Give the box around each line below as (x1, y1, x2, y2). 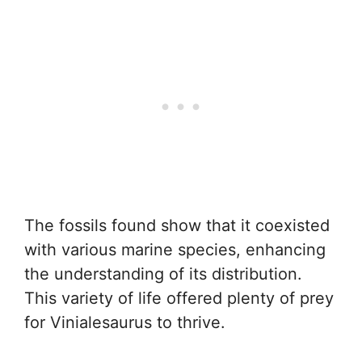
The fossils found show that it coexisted (24, 216, 330, 235)
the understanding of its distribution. (24, 264, 302, 284)
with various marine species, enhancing (24, 240, 326, 259)
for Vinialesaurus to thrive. (24, 313, 225, 332)
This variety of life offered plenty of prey (24, 288, 334, 308)
